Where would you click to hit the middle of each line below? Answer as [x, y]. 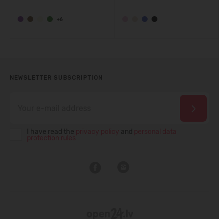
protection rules [51, 138]
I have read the [51, 132]
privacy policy [98, 132]
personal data [155, 132]
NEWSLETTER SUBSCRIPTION [56, 78]
